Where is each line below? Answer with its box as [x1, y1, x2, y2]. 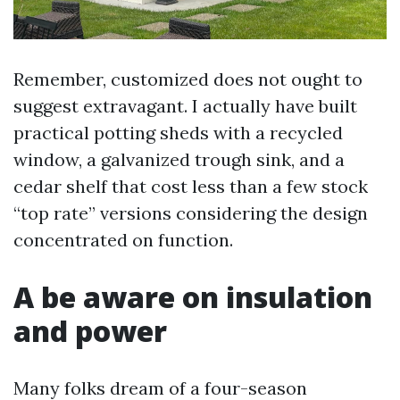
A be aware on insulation [13, 277, 372, 316]
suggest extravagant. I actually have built [13, 94, 357, 117]
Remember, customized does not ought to [13, 67, 362, 90]
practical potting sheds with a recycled [13, 121, 343, 144]
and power [13, 311, 167, 350]
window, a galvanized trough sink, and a [13, 147, 345, 171]
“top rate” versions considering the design [13, 201, 368, 224]
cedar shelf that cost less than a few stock [13, 174, 368, 197]
